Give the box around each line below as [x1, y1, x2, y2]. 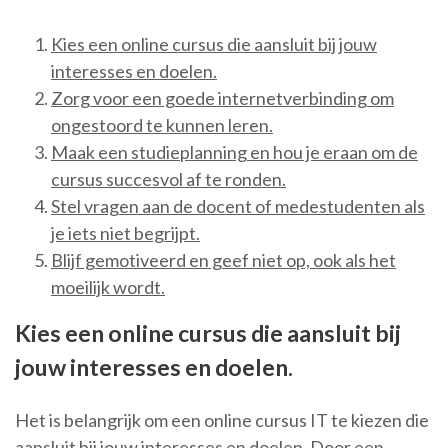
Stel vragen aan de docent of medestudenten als [51, 195, 425, 218]
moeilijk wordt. [51, 276, 165, 299]
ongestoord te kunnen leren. [51, 114, 273, 137]
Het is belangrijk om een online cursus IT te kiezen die [15, 409, 429, 432]
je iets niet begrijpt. [51, 222, 200, 245]
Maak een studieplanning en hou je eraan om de [51, 141, 418, 164]
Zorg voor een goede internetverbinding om [51, 87, 394, 110]
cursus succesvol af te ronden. [51, 168, 286, 191]
